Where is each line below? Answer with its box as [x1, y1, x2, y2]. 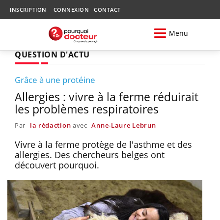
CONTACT [94, 6, 121, 13]
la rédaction [29, 120, 71, 130]
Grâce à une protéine [15, 74, 95, 85]
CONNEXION [53, 6, 89, 13]
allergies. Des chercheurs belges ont [15, 148, 165, 161]
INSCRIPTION [10, 6, 47, 13]
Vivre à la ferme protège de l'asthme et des [15, 138, 192, 150]
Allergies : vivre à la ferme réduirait [15, 88, 198, 105]
